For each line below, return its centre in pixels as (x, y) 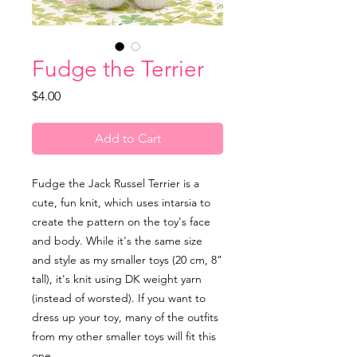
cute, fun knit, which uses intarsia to (121, 203)
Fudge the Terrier (118, 69)
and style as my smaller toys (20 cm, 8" (127, 260)
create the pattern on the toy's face (121, 222)
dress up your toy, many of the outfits (125, 318)
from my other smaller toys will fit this (124, 337)
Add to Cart (127, 139)
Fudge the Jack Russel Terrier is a (116, 184)
